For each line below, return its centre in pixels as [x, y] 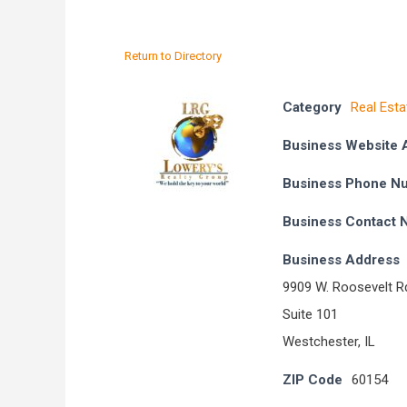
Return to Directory [173, 56]
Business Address [341, 260]
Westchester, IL [329, 342]
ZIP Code [313, 380]
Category [312, 107]
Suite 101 [310, 314]
